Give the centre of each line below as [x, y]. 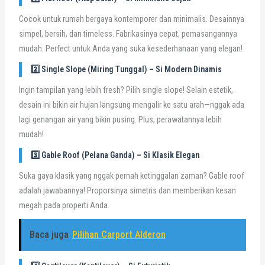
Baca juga [49, 235]
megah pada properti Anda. [64, 205]
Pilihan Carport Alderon [119, 235]
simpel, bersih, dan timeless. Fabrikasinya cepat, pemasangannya [128, 33]
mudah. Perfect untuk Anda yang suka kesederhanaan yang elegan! [130, 48]
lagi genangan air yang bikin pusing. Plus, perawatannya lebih [120, 119]
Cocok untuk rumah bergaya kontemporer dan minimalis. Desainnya [131, 19]
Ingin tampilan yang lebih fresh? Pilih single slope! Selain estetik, [126, 90]
